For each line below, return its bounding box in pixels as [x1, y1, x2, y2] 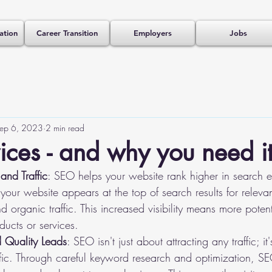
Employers [134, 28, 172, 38]
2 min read [46, 121, 84, 134]
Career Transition [36, 28, 98, 38]
